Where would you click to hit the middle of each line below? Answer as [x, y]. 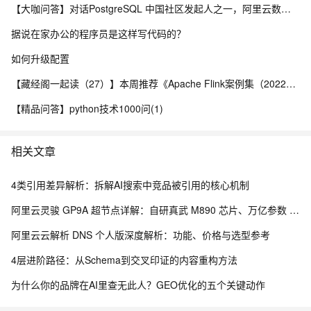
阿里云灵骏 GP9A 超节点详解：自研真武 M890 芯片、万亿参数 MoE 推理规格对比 [294, 210]
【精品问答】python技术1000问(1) [87, 108]
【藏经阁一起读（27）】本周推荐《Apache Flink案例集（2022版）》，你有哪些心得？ [291, 83]
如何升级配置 [40, 58]
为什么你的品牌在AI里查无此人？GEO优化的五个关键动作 [138, 285]
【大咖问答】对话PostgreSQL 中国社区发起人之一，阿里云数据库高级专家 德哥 [286, 8]
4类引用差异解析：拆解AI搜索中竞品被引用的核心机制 [130, 185]
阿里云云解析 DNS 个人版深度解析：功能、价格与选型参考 [141, 235]
